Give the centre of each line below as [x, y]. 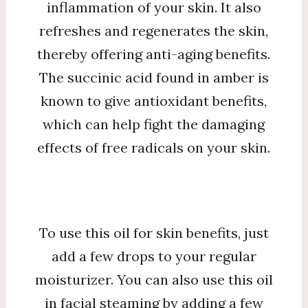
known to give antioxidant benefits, [154, 101]
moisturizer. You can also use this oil [154, 279]
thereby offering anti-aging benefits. [154, 54]
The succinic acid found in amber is [154, 77]
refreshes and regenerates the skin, [154, 31]
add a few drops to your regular [154, 256]
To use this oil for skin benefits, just [154, 233]
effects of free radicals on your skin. [154, 147]
